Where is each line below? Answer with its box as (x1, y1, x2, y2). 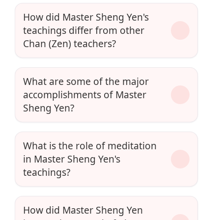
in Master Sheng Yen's (23, 152, 120, 166)
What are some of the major (23, 75, 149, 88)
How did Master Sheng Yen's (23, 10, 149, 24)
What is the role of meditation (23, 139, 157, 153)
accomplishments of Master (23, 88, 146, 102)
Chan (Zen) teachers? (23, 37, 116, 51)
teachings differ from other (23, 24, 144, 37)
